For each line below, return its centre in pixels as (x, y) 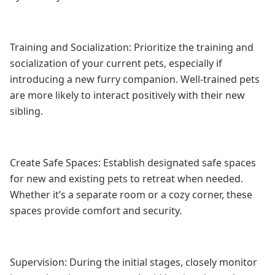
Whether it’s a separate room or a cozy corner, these (131, 195)
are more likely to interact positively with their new (127, 95)
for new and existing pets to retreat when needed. (126, 179)
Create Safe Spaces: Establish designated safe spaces (133, 163)
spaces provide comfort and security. (96, 211)
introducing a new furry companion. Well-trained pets (135, 79)
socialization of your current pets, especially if (116, 63)
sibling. (26, 111)
